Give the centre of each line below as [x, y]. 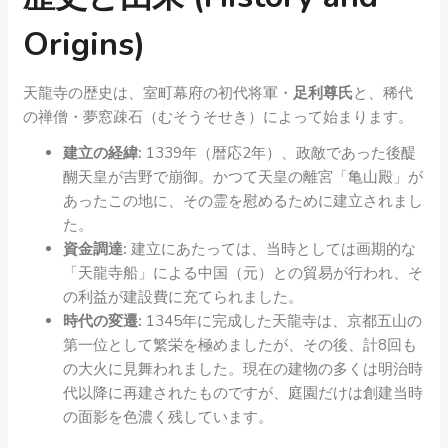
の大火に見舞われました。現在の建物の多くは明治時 [243, 369]
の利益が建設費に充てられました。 [183, 297]
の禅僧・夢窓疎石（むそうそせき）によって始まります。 [218, 117]
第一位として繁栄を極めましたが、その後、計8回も [240, 345]
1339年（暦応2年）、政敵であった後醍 [279, 153]
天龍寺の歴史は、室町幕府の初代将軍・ [158, 93]
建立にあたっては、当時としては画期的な [271, 249]
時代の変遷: [102, 321]
